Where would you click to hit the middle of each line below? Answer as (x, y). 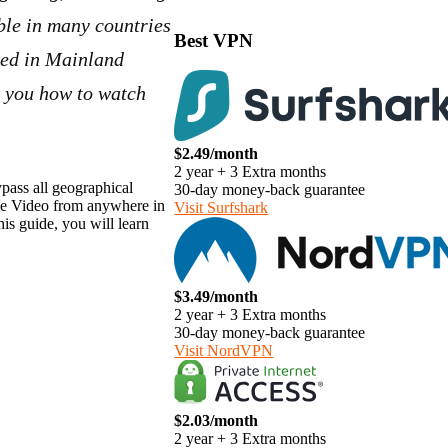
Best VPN (214, 40)
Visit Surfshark (221, 208)
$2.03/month (216, 421)
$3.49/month (216, 297)
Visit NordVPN (224, 351)
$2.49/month (216, 154)
